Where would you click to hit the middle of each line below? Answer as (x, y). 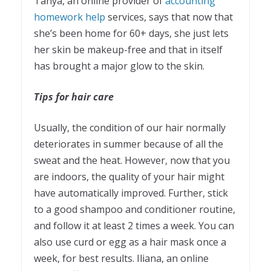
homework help (70, 17)
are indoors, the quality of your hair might (129, 176)
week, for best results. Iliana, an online (121, 258)
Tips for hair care (74, 96)
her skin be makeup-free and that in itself (128, 49)
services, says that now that (170, 17)
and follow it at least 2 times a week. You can (134, 225)
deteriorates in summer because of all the (129, 144)
